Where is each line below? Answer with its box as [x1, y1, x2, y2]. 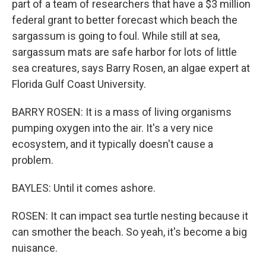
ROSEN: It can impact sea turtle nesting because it [12, 210, 248, 222]
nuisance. [12, 242, 58, 254]
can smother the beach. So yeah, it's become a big [12, 226, 247, 238]
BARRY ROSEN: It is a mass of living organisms [12, 106, 232, 118]
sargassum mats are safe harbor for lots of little [12, 46, 237, 58]
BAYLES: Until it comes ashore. [12, 182, 156, 194]
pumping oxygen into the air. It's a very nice [12, 122, 213, 134]
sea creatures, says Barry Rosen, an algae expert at [12, 62, 250, 74]
